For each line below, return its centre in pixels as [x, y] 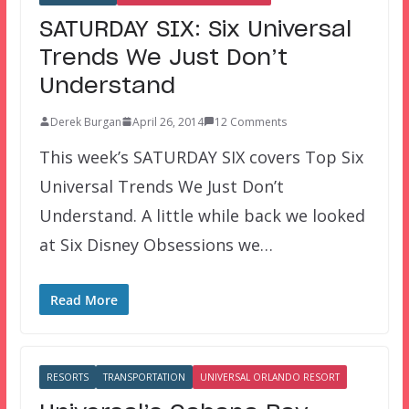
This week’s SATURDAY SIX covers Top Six [201, 157]
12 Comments [250, 121]
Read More [84, 299]
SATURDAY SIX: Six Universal [195, 30]
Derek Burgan [85, 121]
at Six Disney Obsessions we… [156, 244]
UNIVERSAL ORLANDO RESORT [269, 377]
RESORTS [67, 377]
